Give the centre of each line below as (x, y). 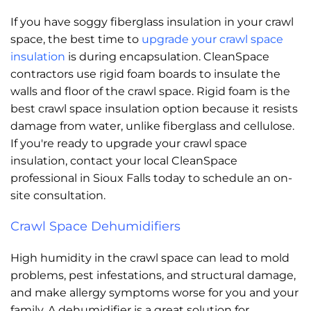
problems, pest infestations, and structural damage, (153, 275)
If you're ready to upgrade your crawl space (129, 143)
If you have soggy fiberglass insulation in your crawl (152, 22)
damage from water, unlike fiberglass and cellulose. (152, 126)
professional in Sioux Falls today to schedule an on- (151, 178)
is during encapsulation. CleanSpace (167, 56)
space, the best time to (76, 39)
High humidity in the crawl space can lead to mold (150, 258)
